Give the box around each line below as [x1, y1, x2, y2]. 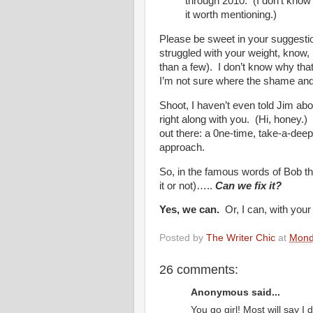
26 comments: [159, 262, 238, 277]
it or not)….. [159, 180, 215, 191]
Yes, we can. [159, 204, 219, 216]
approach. [159, 141, 205, 153]
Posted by [159, 233, 206, 244]
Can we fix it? [215, 180, 282, 191]
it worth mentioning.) [185, 9, 277, 21]
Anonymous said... [191, 287, 280, 298]
